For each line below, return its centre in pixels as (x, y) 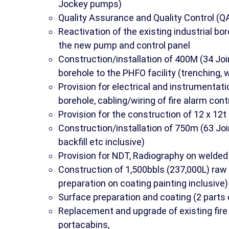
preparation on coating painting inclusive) (143, 183)
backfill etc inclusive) (101, 142)
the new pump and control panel (124, 45)
